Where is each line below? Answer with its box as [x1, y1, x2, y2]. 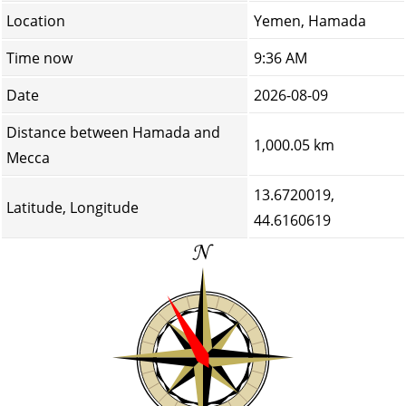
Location [6, 11, 65, 31]
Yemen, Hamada [254, 11, 366, 31]
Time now [6, 48, 72, 68]
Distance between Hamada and [6, 122, 220, 142]
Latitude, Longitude [6, 198, 139, 217]
